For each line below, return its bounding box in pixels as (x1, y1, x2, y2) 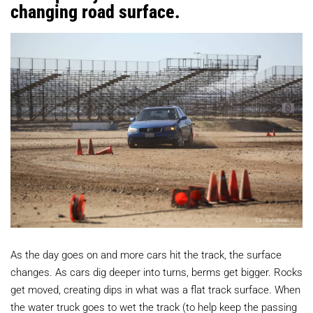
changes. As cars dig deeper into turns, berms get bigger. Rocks (10, 264, 303, 279)
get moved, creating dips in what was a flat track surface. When (10, 282, 300, 296)
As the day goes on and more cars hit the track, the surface (10, 247, 282, 261)
